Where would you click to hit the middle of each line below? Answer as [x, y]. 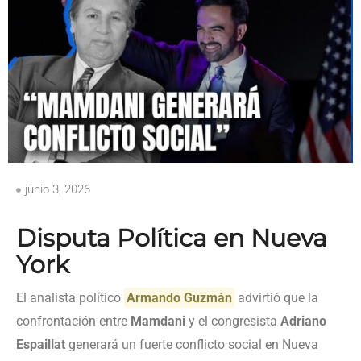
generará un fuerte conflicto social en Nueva [192, 345]
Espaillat [41, 345]
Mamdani [158, 322]
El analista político [70, 298]
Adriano [303, 322]
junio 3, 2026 [58, 190]
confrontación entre [73, 322]
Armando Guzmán [180, 298]
